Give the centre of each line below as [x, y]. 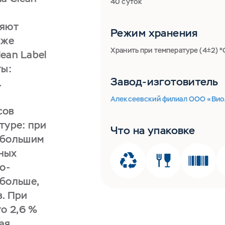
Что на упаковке [153, 130]
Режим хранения [154, 33]
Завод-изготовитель [164, 82]
